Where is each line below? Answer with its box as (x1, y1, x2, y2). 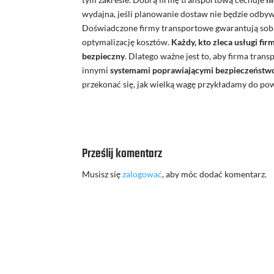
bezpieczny (82, 51, 125, 62)
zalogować (122, 169, 163, 180)
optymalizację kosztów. (82, 37, 172, 48)
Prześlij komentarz (82, 144, 163, 164)
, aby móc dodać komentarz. (162, 169, 267, 180)
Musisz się (82, 169, 123, 180)
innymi (82, 65, 111, 76)
